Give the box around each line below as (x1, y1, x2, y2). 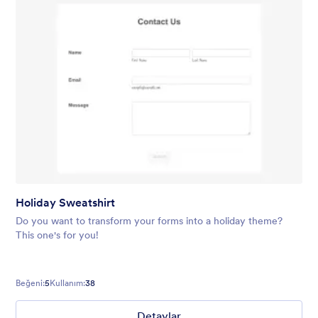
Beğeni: (16, 277, 45, 288)
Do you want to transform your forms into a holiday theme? (16, 214, 283, 227)
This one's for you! (16, 228, 99, 241)
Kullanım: (50, 277, 85, 288)
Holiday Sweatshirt (16, 194, 115, 209)
